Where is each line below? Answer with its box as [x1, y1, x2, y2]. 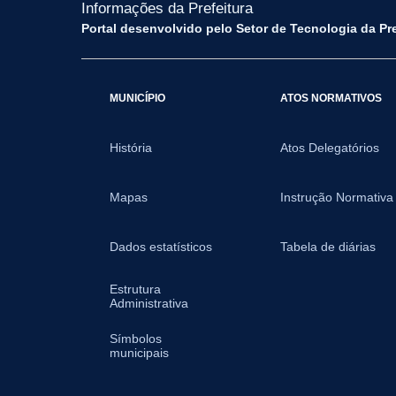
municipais [110, 346, 169, 361]
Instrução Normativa [280, 190, 394, 205]
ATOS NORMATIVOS [280, 92, 383, 104]
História [110, 141, 152, 156]
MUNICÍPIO [110, 92, 165, 104]
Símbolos [110, 331, 162, 346]
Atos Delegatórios [280, 141, 380, 156]
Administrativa [110, 296, 188, 311]
